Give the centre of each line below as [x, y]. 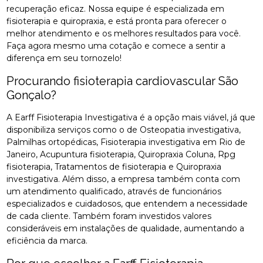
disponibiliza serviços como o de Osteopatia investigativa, [124, 129]
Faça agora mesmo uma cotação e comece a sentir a [116, 45]
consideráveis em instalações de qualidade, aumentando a [126, 228]
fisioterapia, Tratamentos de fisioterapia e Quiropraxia [114, 166]
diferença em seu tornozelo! [64, 58]
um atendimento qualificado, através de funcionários [114, 191]
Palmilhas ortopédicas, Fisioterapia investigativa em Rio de [126, 142]
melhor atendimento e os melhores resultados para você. [124, 33]
